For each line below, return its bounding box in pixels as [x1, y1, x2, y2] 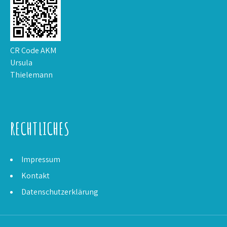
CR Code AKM [10, 45, 56, 56]
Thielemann [10, 69, 53, 81]
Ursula [10, 57, 32, 68]
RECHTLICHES [10, 117, 69, 140]
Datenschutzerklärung [21, 186, 98, 198]
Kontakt [21, 170, 50, 181]
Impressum [21, 154, 60, 165]
